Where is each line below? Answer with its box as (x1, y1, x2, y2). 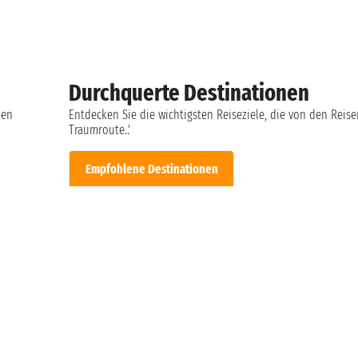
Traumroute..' (69, 121, 131, 137)
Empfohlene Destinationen (85, 161, 218, 177)
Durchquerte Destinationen (69, 78, 310, 107)
